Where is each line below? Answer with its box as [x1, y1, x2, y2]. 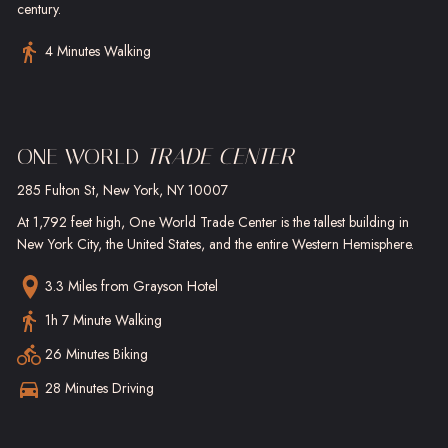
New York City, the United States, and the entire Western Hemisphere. [17, 234, 414, 254]
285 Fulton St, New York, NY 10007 [17, 180, 228, 200]
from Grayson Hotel [101, 276, 218, 296]
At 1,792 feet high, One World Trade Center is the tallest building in [17, 212, 409, 232]
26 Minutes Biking [45, 344, 148, 364]
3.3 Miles [45, 276, 101, 296]
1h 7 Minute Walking [45, 310, 162, 330]
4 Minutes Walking [45, 41, 151, 61]
